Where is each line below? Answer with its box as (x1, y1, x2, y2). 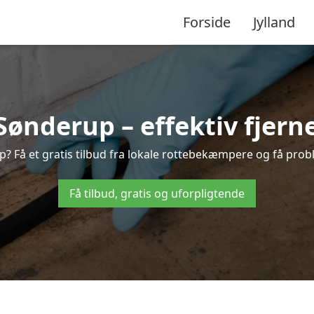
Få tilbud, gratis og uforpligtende (69, 186, 245, 201)
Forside (183, 12, 231, 32)
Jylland (253, 12, 295, 32)
